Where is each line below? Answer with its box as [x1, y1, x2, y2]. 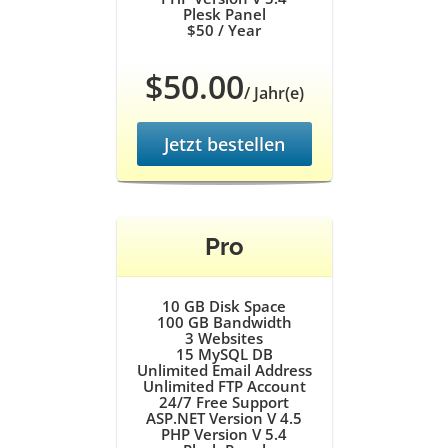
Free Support [192, 392, 289, 412]
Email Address [207, 360, 312, 380]
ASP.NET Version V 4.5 [146, 408, 302, 428]
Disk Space [205, 296, 286, 316]
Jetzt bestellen [163, 132, 285, 156]
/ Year [214, 20, 261, 40]
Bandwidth [208, 312, 292, 332]
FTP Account [213, 376, 306, 396]
